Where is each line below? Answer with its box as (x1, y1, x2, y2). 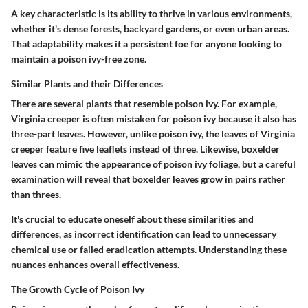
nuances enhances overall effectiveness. (11, 258, 179, 271)
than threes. (11, 188, 61, 201)
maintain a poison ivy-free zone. (11, 53, 146, 65)
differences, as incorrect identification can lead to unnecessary (11, 228, 276, 241)
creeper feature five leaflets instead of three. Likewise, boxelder (11, 143, 280, 155)
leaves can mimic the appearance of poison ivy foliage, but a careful (11, 158, 296, 170)
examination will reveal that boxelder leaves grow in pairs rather (11, 173, 285, 186)
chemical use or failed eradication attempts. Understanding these (11, 243, 287, 256)
